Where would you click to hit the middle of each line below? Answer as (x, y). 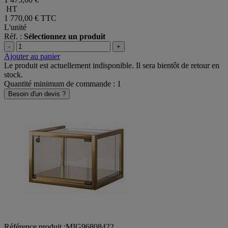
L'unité (15, 27)
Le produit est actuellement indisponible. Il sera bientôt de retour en (112, 65)
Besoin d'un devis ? (37, 94)
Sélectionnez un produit (65, 36)
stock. (13, 74)
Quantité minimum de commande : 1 (63, 83)
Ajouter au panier (32, 56)
